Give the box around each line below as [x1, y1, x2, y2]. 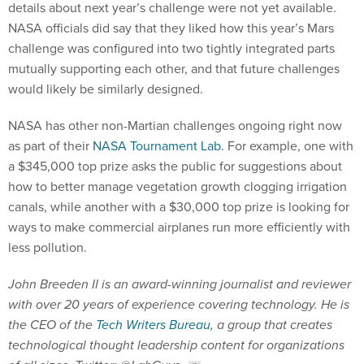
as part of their [8, 136, 93, 155]
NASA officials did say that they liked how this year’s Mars [8, 19, 334, 37]
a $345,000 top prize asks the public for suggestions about [8, 157, 342, 175]
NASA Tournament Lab [93, 136, 221, 155]
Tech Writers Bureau [96, 315, 210, 335]
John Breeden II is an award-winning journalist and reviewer [8, 275, 351, 294]
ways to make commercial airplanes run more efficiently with [8, 218, 350, 236]
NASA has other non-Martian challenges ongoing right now [8, 116, 342, 135]
